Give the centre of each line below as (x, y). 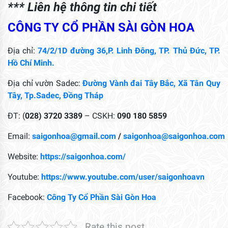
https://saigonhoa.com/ (83, 156)
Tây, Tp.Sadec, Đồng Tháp (55, 95)
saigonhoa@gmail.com (74, 136)
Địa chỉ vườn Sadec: (45, 83)
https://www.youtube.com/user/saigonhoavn (123, 177)
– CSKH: (100, 116)
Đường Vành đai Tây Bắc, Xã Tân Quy (152, 83)
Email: (20, 136)
